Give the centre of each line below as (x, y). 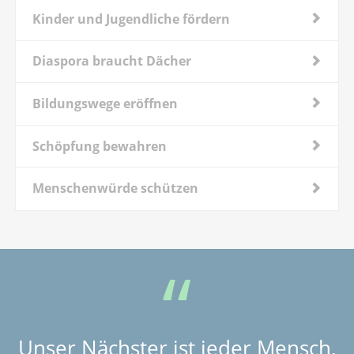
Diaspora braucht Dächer (111, 61)
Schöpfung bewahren (99, 146)
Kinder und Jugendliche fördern (131, 19)
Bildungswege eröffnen (105, 103)
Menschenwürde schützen (115, 188)
